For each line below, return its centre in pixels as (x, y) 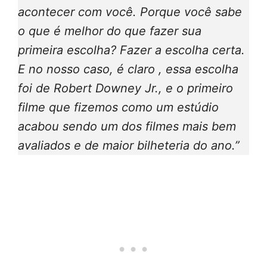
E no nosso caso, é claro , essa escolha (128, 69)
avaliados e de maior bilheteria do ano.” (129, 145)
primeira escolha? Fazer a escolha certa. (131, 50)
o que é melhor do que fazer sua (110, 31)
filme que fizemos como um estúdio (118, 107)
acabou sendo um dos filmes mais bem (127, 126)
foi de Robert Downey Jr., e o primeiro (125, 88)
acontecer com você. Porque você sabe (130, 12)
